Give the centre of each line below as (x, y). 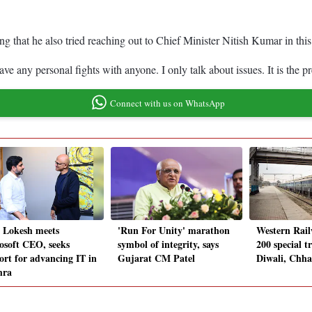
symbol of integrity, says (168, 244)
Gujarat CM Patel (156, 258)
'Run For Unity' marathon (174, 231)
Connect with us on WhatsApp (167, 103)
